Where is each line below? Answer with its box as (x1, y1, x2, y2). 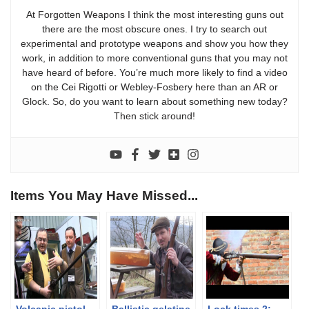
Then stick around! (114, 110, 195, 121)
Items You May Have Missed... (10, 188, 198, 203)
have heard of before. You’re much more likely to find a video (21, 66, 288, 78)
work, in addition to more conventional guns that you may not (21, 52, 288, 63)
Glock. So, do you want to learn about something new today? (21, 95, 288, 107)
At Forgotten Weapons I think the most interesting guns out (26, 8, 283, 20)
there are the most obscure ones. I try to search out (42, 23, 267, 34)
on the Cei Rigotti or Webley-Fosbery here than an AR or (31, 81, 278, 92)
